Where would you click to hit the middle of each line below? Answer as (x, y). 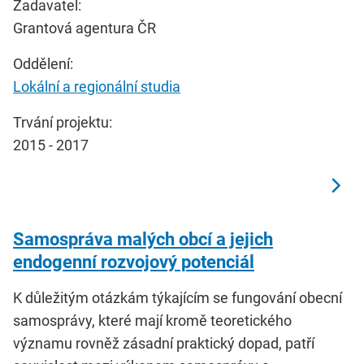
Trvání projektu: (63, 123)
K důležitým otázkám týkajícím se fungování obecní (178, 298)
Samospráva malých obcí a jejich (143, 240)
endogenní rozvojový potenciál (134, 262)
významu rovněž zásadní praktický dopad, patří (164, 344)
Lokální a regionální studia (97, 87)
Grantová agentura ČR (84, 28)
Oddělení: (43, 64)
